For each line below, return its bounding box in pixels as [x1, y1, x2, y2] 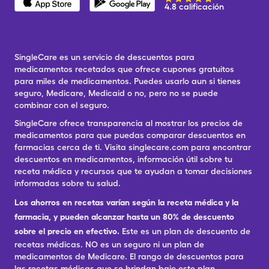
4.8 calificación [164, 2, 224, 11]
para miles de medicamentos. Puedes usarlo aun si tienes [14, 76, 241, 86]
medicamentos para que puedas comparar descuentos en [14, 130, 246, 140]
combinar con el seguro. [14, 100, 109, 110]
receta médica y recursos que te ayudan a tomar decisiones [14, 166, 252, 176]
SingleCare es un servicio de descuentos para [14, 52, 195, 62]
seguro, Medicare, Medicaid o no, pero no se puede [14, 88, 218, 98]
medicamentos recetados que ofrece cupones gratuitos [14, 64, 234, 74]
